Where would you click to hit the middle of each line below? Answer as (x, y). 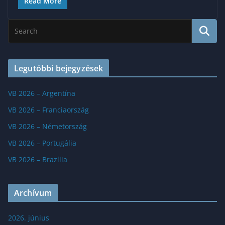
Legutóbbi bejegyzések (59, 68)
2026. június (29, 217)
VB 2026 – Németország (47, 126)
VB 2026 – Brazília (38, 159)
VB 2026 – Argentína (42, 93)
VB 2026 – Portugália (42, 143)
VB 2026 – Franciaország (48, 109)
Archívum (33, 193)
